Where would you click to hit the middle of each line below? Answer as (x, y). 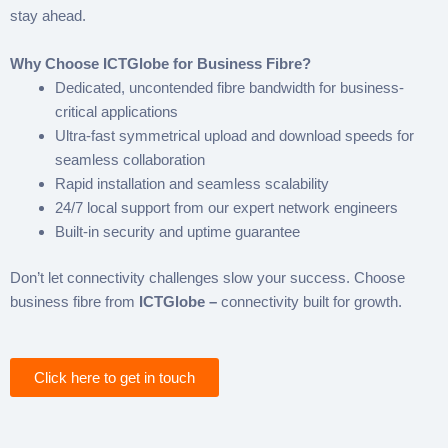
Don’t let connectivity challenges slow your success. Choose (207, 278)
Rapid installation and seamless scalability (192, 183)
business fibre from (74, 302)
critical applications (116, 111)
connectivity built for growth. (311, 302)
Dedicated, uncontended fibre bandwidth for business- (229, 87)
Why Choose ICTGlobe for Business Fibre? (160, 63)
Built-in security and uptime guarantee (177, 231)
